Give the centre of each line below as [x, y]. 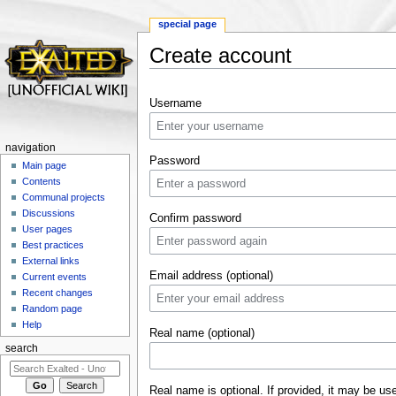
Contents [42, 182]
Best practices [53, 245]
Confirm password [195, 218]
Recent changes [58, 293]
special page [188, 24]
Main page [45, 166]
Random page [53, 309]
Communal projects [64, 198]
